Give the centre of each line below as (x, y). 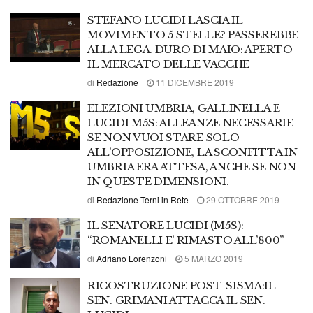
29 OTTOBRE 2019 (242, 199)
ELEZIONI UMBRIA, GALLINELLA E (184, 108)
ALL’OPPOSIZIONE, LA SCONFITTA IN (192, 152)
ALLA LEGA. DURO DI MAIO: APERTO (190, 49)
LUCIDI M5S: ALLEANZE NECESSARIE (190, 122)
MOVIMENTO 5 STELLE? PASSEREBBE (193, 34)
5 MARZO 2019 (213, 258)
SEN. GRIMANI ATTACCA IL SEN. (176, 300)
